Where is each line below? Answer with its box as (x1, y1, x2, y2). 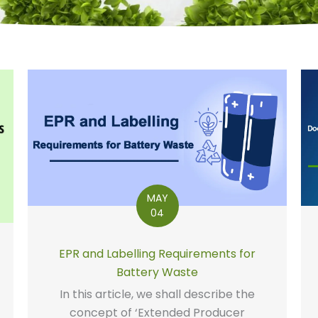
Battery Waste (116, 263, 199, 280)
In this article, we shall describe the (60, 285, 256, 302)
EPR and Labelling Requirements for (59, 245, 256, 262)
